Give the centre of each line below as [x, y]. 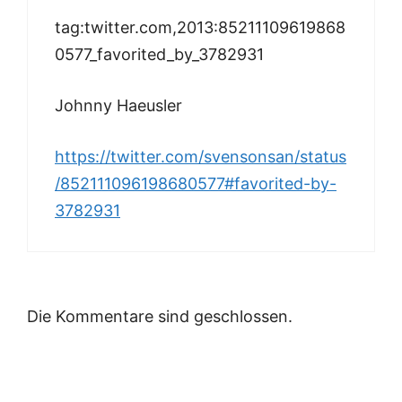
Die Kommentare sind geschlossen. [160, 316]
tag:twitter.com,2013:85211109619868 [200, 27]
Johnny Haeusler [118, 105]
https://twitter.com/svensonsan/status [201, 156]
